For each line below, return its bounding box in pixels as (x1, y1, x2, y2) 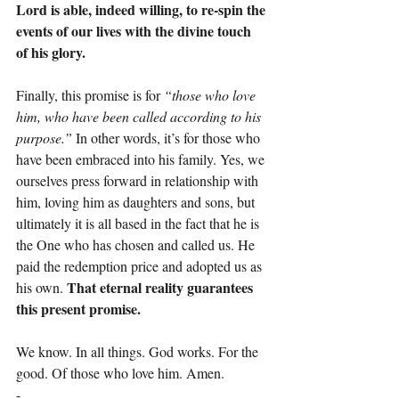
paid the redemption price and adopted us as (16, 256, 265, 275)
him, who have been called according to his (16, 106, 265, 126)
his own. (16, 277, 67, 297)
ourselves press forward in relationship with (16, 170, 262, 190)
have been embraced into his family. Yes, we (16, 149, 268, 168)
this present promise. (16, 297, 141, 319)
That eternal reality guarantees (67, 276, 256, 297)
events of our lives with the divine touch (16, 20, 255, 41)
